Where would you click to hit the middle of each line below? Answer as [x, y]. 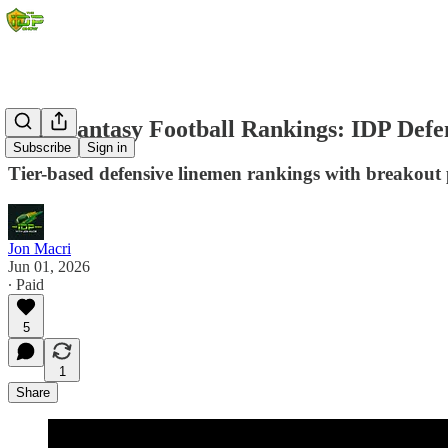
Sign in [107, 148]
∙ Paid [26, 284]
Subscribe [42, 148]
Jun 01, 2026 [49, 266]
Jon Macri [39, 248]
